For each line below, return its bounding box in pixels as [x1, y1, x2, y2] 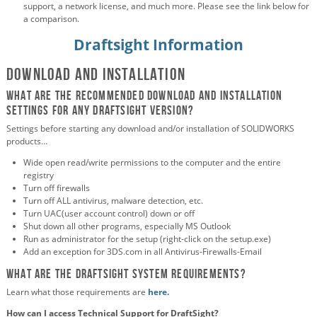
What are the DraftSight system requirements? [6, 266, 246, 281]
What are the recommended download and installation [6, 88, 283, 103]
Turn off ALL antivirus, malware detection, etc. [23, 194, 203, 207]
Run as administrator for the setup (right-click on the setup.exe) [23, 232, 271, 245]
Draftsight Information [74, 34, 243, 54]
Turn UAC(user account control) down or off [23, 207, 195, 219]
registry [23, 168, 54, 181]
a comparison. [23, 12, 79, 25]
